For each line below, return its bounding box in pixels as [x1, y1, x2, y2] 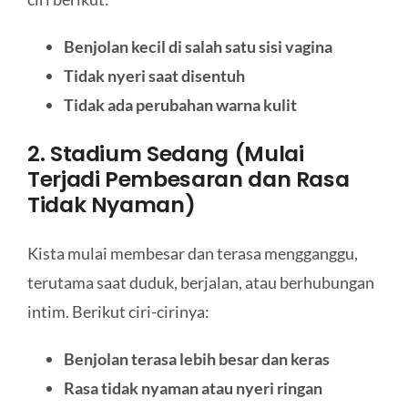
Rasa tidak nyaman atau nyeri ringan [63, 378, 322, 399]
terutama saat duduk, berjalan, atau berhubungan [26, 272, 374, 293]
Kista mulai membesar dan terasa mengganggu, [26, 243, 358, 264]
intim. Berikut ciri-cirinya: [26, 301, 209, 322]
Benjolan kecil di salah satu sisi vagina [63, 36, 332, 57]
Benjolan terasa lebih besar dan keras [63, 349, 330, 370]
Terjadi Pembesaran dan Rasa [26, 163, 350, 194]
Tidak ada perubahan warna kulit [63, 95, 297, 116]
